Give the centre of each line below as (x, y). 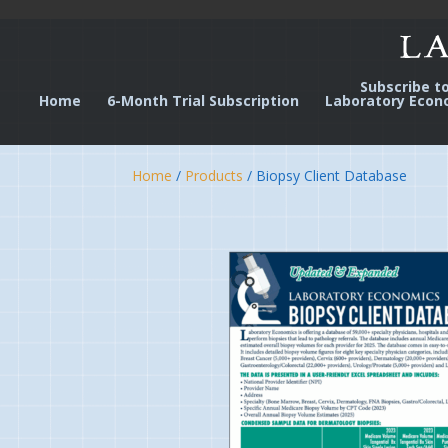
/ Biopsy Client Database (325, 175)
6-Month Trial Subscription (202, 100)
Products (214, 175)
